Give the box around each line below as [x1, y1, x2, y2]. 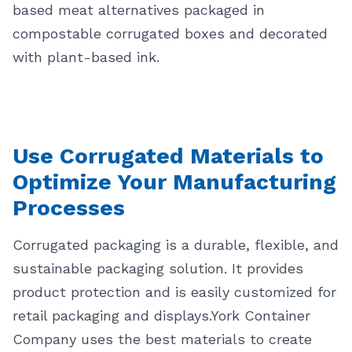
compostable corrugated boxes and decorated [13, 25, 328, 42]
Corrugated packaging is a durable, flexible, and [13, 236, 339, 253]
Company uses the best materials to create [13, 331, 312, 347]
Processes [13, 195, 125, 221]
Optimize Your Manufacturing [13, 169, 336, 195]
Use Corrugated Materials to [13, 143, 324, 169]
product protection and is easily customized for [13, 284, 336, 300]
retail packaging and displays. [13, 307, 211, 324]
